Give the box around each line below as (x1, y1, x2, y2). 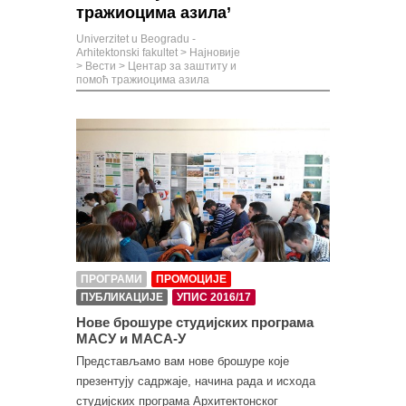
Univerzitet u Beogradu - (76, 33, 196, 45)
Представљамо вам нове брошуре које (76, 353, 289, 368)
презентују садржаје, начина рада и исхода (76, 373, 315, 388)
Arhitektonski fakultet (76, 46, 178, 59)
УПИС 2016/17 (177, 290, 251, 304)
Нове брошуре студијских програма (76, 314, 314, 330)
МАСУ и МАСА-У (76, 330, 186, 346)
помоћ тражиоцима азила (76, 73, 209, 86)
